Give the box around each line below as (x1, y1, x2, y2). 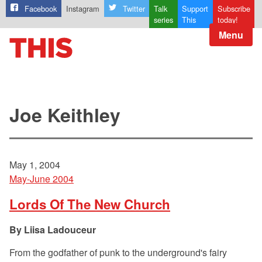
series (153, 14, 173, 26)
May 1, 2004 (9, 158, 60, 172)
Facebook (25, 3, 57, 15)
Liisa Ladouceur (24, 223, 96, 237)
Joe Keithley (9, 101, 120, 129)
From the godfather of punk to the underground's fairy (9, 246, 227, 260)
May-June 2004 (9, 172, 74, 186)
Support (182, 3, 209, 15)
